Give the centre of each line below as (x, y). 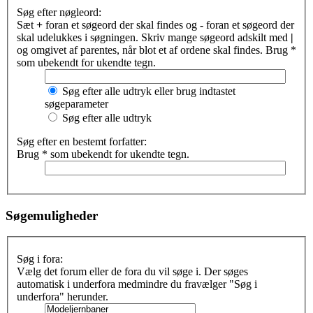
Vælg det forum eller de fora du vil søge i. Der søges (132, 272)
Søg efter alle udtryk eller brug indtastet (147, 91)
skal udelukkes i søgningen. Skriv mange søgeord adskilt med (154, 37)
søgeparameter (77, 104)
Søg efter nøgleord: (59, 12)
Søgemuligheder (52, 215)
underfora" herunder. (63, 297)
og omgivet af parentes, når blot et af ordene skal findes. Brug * (156, 50)
